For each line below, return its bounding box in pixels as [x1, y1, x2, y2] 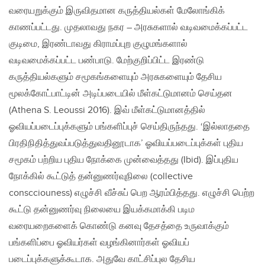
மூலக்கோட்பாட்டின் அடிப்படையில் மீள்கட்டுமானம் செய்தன [9, 88, 232, 100]
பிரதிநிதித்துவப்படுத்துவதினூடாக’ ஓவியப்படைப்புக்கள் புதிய [9, 138, 243, 150]
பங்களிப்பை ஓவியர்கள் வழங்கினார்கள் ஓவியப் [9, 237, 189, 249]
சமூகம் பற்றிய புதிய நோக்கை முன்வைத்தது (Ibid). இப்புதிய [9, 154, 238, 166]
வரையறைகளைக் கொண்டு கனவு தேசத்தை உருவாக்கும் [9, 221, 229, 232]
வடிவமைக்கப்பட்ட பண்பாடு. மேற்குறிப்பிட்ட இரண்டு [9, 55, 204, 67]
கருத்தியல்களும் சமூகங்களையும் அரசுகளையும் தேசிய [9, 72, 222, 83]
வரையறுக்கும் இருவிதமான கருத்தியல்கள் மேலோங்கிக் [9, 5, 225, 17]
